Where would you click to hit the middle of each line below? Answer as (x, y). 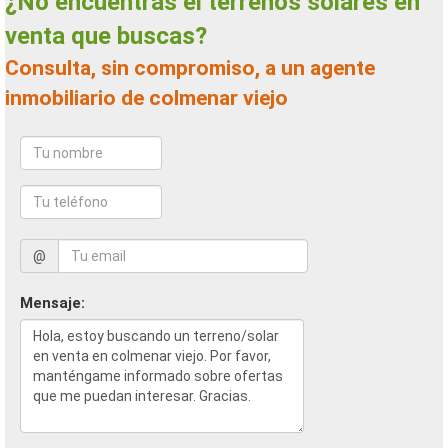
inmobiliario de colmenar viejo (146, 98)
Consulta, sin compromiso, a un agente (12, 68)
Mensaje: (52, 303)
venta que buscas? (106, 36)
